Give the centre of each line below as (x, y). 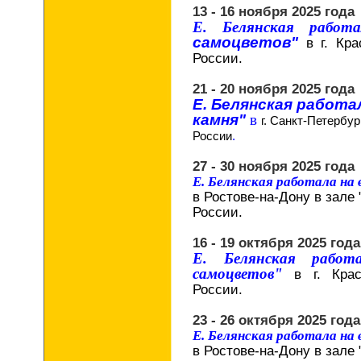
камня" (221, 120)
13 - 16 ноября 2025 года (274, 11)
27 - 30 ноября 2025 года (274, 166)
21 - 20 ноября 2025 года (274, 89)
